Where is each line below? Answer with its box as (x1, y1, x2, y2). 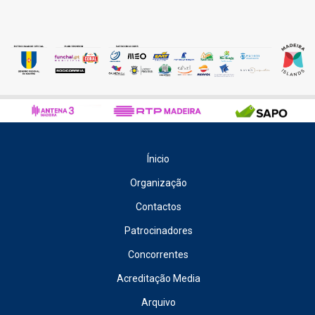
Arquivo (141, 297, 176, 309)
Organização (129, 177, 187, 189)
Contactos (135, 201, 181, 213)
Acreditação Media (116, 273, 200, 285)
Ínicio (147, 153, 169, 165)
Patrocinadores (124, 225, 193, 237)
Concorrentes (128, 249, 188, 261)
